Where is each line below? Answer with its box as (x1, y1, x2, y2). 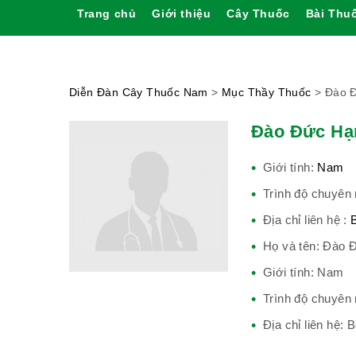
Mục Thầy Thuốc (222, 86, 311, 99)
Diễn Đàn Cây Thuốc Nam (69, 86, 208, 99)
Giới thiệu (152, 7, 211, 20)
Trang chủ (77, 7, 137, 20)
